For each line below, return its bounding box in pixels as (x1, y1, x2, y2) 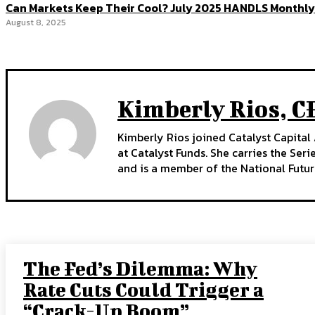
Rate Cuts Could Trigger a (23, 278, 264, 301)
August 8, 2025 (6, 16, 66, 30)
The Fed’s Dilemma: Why (23, 257, 257, 280)
